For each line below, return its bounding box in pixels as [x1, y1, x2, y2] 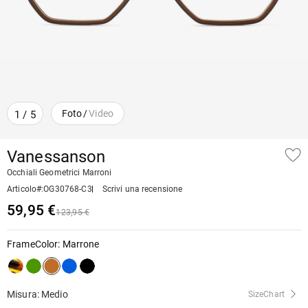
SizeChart [247, 289, 285, 299]
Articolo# [7, 184, 42, 194]
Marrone [62, 239, 100, 250]
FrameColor [7, 239, 58, 250]
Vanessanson [7, 147, 106, 166]
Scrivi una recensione [102, 184, 183, 194]
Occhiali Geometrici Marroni [7, 168, 112, 177]
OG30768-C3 [43, 184, 92, 194]
